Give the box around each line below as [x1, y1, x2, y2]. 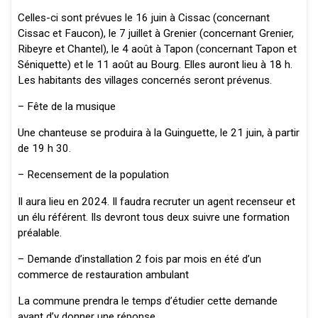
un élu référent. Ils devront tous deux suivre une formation [17, 210, 290, 224]
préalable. [17, 226, 62, 239]
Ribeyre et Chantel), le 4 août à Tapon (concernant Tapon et [17, 42, 297, 55]
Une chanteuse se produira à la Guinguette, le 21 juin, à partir [17, 126, 300, 140]
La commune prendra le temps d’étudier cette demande [17, 295, 278, 308]
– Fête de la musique [17, 99, 116, 113]
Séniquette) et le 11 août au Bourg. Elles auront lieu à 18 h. [17, 57, 292, 71]
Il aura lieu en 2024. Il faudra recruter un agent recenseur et [17, 194, 295, 208]
